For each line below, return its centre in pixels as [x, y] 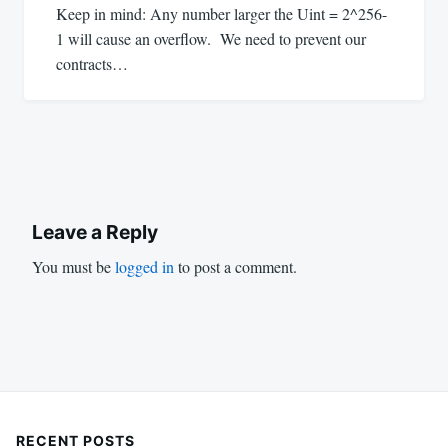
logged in [144, 266]
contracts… [92, 64]
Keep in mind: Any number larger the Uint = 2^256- [221, 14]
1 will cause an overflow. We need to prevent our [211, 39]
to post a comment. [235, 266]
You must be [73, 266]
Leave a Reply [95, 232]
